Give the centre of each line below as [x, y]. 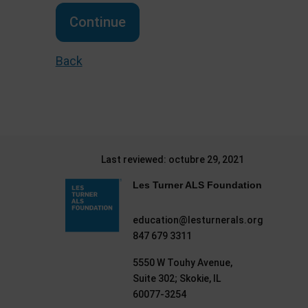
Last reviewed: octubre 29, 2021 [173, 159]
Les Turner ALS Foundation [198, 185]
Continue [97, 22]
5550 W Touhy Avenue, [183, 263]
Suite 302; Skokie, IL [177, 278]
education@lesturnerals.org [198, 220]
